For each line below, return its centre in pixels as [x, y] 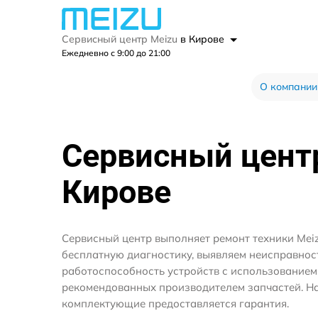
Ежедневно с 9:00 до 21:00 [116, 53]
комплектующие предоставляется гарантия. [175, 303]
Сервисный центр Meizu [121, 39]
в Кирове [204, 39]
